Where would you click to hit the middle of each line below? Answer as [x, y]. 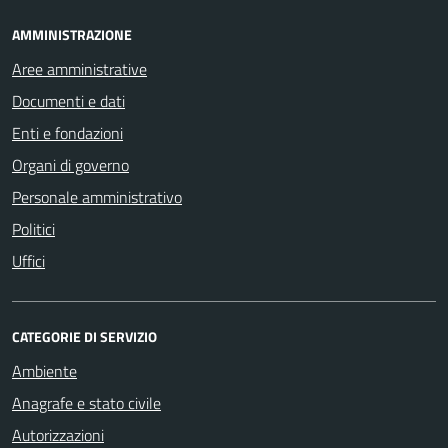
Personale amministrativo [97, 196]
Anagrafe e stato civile [86, 402]
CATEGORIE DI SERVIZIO [84, 336]
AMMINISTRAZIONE [72, 34]
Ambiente [44, 370]
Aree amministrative [79, 68]
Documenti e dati [68, 100]
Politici [33, 228]
